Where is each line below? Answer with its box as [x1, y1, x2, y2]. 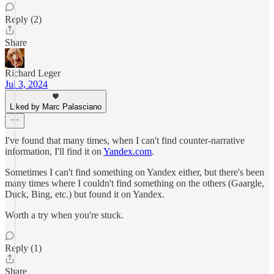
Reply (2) [5, 14, 42, 24]
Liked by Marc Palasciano [10, 102, 102, 111]
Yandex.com [103, 146, 152, 157]
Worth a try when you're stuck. [5, 210, 124, 220]
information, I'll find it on [5, 146, 103, 157]
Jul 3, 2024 [5, 79, 48, 89]
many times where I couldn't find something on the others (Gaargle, [5, 178, 264, 188]
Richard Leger [5, 68, 61, 78]
